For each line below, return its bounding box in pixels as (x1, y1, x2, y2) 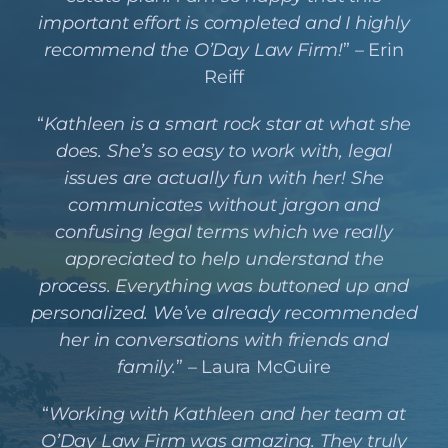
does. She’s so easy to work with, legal (56, 139, 392, 162)
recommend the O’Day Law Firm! (44, 38, 344, 61)
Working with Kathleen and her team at (48, 402, 407, 425)
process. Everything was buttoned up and (39, 274, 409, 297)
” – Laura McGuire (175, 355, 331, 378)
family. (117, 355, 176, 378)
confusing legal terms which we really (55, 220, 393, 243)
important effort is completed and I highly (38, 11, 410, 34)
